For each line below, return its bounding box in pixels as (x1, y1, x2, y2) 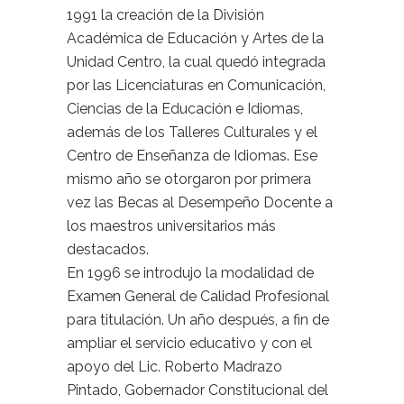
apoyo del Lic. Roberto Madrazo (67, 358, 282, 375)
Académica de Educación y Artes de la (67, 30, 324, 47)
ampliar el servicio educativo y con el (67, 335, 312, 352)
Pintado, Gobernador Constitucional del (67, 381, 328, 399)
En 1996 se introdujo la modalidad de (67, 264, 314, 281)
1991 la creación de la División (67, 6, 264, 23)
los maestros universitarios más (67, 217, 276, 234)
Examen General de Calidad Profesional (67, 288, 329, 305)
